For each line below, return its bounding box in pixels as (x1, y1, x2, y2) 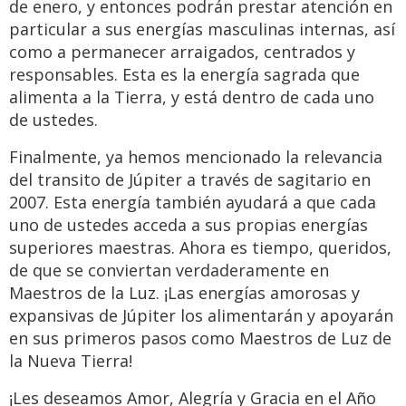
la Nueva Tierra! (9, 350, 132, 372)
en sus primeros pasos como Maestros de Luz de (9, 327, 391, 350)
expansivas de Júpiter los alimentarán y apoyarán (9, 304, 393, 327)
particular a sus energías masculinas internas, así (9, 18, 395, 41)
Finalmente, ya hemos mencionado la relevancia (9, 146, 382, 169)
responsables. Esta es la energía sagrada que (9, 63, 360, 86)
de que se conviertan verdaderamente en (9, 259, 329, 282)
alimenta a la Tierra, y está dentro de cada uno (9, 86, 374, 109)
